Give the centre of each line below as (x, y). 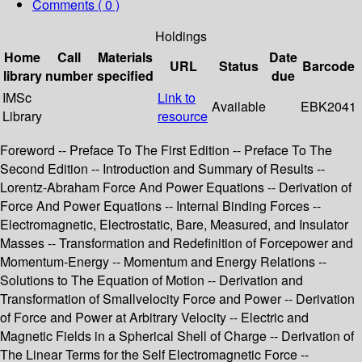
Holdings (181, 36)
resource (183, 116)
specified (125, 76)
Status (239, 66)
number (69, 76)
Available (239, 107)
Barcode (328, 66)
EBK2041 (328, 107)
